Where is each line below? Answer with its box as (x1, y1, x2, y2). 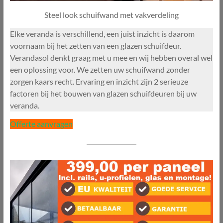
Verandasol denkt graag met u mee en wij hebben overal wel (9, 52, 213, 62)
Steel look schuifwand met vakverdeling (44, 9, 179, 19)
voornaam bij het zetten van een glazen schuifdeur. (9, 40, 181, 50)
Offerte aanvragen (9, 118, 73, 128)
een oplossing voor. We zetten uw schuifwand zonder (9, 64, 190, 74)
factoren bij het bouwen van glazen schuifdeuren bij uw (9, 88, 197, 98)
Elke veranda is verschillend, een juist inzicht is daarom (9, 28, 195, 38)
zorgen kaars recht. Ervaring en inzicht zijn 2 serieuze (9, 76, 188, 86)
